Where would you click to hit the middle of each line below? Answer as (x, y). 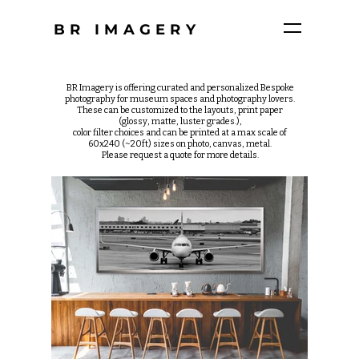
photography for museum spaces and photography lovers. (180, 99)
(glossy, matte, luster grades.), (180, 121)
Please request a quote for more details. (180, 155)
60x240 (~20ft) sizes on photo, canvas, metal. (180, 144)
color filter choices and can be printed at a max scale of (180, 133)
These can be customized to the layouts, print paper (180, 110)
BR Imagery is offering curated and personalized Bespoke (180, 88)
